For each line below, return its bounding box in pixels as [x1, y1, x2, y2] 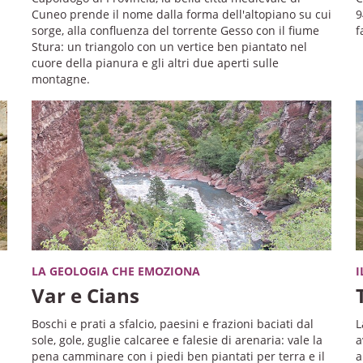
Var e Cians [31, 281, 139, 309]
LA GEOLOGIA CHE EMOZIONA [31, 263, 200, 279]
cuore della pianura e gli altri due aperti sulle [31, 54, 279, 70]
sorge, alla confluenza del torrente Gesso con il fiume [31, 22, 319, 38]
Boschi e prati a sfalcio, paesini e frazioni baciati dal [31, 315, 314, 331]
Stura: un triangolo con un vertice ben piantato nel [31, 38, 307, 54]
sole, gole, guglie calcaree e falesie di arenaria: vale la [31, 331, 322, 348]
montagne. [31, 70, 90, 87]
